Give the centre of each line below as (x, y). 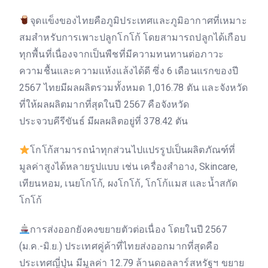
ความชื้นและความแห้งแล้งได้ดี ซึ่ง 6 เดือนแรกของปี (129, 71)
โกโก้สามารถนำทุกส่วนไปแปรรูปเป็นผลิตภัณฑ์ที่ (133, 150)
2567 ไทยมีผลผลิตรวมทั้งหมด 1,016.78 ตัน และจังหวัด (134, 87)
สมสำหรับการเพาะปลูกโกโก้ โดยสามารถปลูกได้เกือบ (133, 37)
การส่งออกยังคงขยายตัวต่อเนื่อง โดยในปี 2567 (129, 230)
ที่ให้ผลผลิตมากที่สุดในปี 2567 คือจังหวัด (104, 104)
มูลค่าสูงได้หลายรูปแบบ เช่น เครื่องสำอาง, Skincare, (129, 167)
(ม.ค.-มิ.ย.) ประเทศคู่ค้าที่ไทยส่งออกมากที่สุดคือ (119, 246)
